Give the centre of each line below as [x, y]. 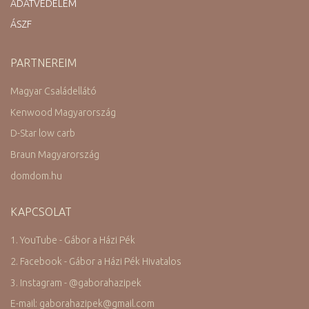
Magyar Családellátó [53, 91]
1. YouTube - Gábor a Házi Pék [73, 240]
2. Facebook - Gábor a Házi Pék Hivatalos [96, 261]
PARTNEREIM [43, 62]
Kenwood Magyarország [63, 112]
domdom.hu [36, 176]
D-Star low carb [43, 133]
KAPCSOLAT [41, 211]
